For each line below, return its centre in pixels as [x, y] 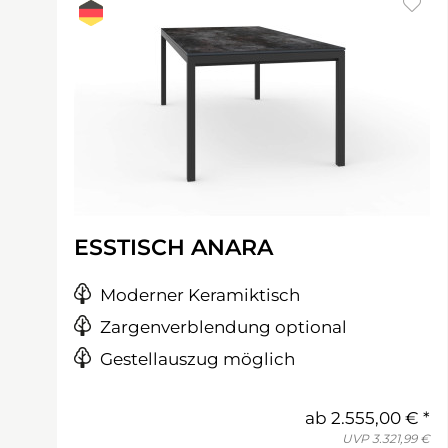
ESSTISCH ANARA [173, 247]
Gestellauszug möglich [197, 359]
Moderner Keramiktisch [200, 295]
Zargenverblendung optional [223, 327]
